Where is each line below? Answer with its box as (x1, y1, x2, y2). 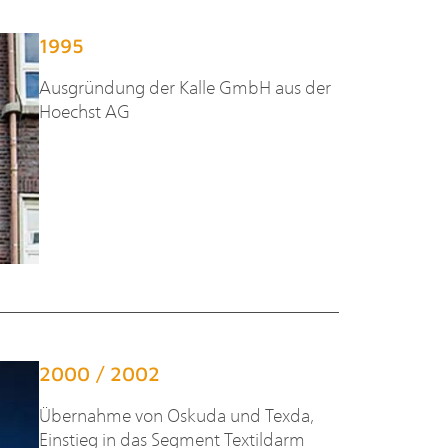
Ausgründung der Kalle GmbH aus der (38, 74, 331, 100)
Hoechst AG (38, 98, 130, 124)
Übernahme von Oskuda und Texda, (38, 402, 314, 428)
